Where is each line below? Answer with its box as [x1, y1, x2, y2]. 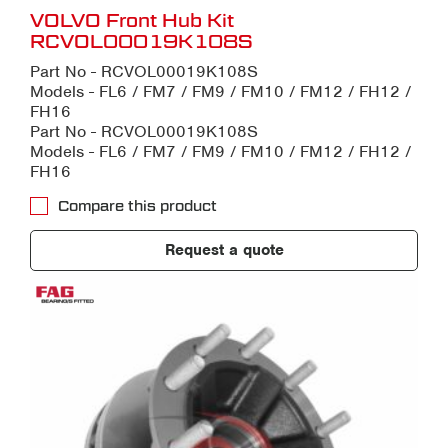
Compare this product [58, 198, 217, 215]
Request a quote [164, 240, 284, 261]
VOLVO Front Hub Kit [30, 10, 234, 32]
